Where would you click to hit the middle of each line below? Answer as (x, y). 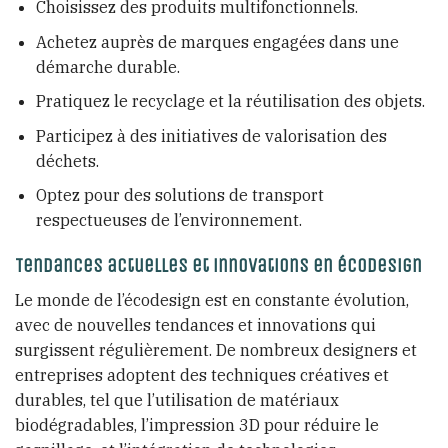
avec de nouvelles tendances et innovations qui (195, 324)
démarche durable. (107, 66)
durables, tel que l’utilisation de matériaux (177, 399)
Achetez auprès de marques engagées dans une (217, 41)
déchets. (67, 160)
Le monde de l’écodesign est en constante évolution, (212, 299)
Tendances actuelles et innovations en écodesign (218, 266)
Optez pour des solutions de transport (179, 195)
